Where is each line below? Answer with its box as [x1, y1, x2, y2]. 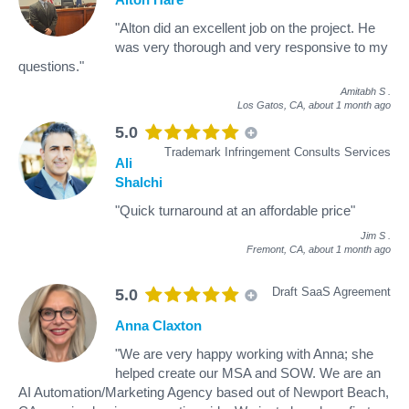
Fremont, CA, [246, 243, 309, 255]
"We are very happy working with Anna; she [115, 345, 373, 362]
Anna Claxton [115, 317, 202, 333]
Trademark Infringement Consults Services [164, 144, 391, 159]
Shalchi [115, 173, 163, 190]
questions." [18, 58, 84, 74]
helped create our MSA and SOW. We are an [115, 364, 381, 381]
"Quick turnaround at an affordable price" [115, 202, 355, 218]
